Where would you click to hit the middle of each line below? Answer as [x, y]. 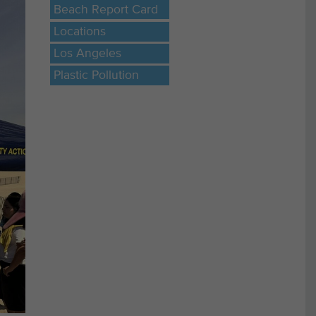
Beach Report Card [106, 10]
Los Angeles [88, 53]
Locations [80, 31]
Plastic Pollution [97, 75]
